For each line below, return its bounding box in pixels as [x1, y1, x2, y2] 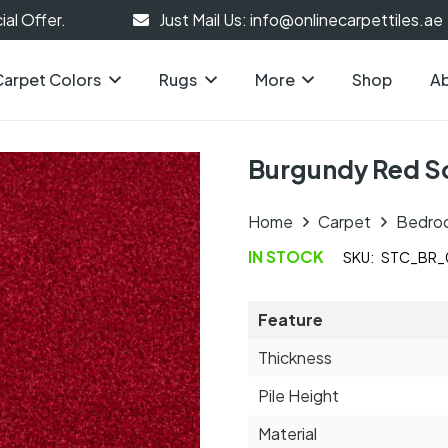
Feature [258, 309, 323, 330]
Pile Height [258, 385, 339, 406]
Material [258, 423, 317, 444]
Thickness [258, 347, 332, 368]
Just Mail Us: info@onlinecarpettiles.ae [155, 9, 443, 30]
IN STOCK [248, 246, 324, 267]
